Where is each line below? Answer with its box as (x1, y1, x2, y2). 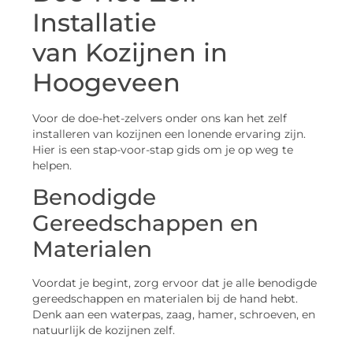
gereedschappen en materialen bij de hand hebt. (32, 292, 298, 306)
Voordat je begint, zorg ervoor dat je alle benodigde (32, 277, 317, 290)
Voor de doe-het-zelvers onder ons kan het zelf (32, 111, 287, 124)
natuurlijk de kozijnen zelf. (32, 324, 175, 337)
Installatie (32, 6, 157, 38)
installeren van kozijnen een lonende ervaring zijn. (32, 127, 306, 140)
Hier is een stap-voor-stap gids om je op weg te (32, 143, 293, 156)
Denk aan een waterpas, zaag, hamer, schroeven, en (32, 308, 315, 321)
